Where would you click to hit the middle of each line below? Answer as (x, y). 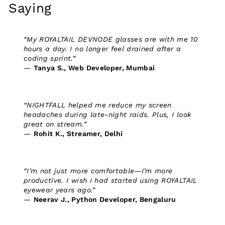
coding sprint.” (50, 58)
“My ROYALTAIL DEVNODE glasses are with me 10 (111, 39)
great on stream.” (55, 124)
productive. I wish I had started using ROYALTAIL (110, 180)
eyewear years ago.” (60, 190)
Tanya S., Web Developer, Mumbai (94, 68)
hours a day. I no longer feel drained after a (102, 48)
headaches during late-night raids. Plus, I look (108, 114)
